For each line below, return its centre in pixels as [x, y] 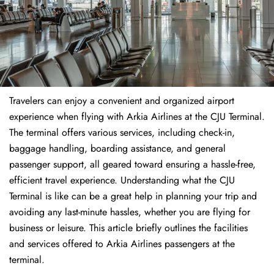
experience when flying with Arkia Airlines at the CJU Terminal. [137, 117]
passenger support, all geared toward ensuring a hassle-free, [132, 165]
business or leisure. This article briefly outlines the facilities [128, 228]
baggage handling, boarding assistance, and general [117, 149]
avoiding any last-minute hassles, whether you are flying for [130, 212]
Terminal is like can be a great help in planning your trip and [133, 196]
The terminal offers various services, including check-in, [122, 133]
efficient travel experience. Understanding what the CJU [122, 180]
